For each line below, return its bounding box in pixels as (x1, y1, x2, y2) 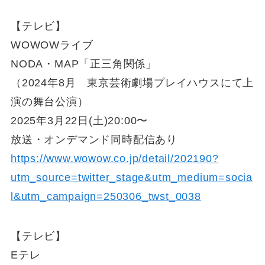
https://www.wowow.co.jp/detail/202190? (10, 152, 219, 164)
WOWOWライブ (10, 38, 93, 51)
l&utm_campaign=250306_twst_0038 (10, 190, 201, 202)
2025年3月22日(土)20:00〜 (10, 114, 148, 127)
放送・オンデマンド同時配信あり (10, 133, 178, 146)
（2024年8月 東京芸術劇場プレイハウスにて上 (10, 76, 254, 89)
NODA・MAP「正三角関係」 (10, 57, 157, 70)
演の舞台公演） (10, 95, 89, 108)
